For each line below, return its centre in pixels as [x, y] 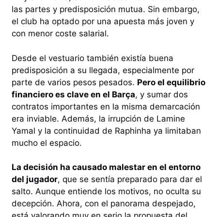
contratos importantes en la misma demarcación [106, 106]
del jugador [35, 179]
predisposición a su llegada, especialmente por [103, 70]
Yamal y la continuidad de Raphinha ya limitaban [106, 131]
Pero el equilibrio [171, 82]
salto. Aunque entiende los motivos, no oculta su [106, 192]
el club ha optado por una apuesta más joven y [103, 22]
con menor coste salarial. [60, 34]
